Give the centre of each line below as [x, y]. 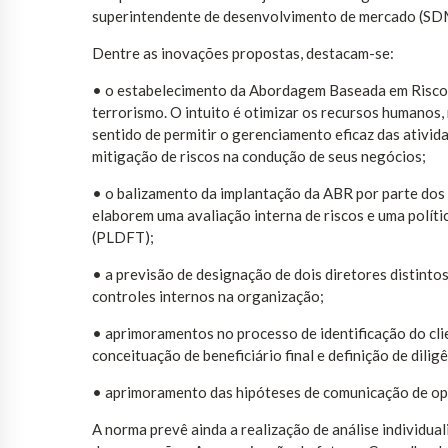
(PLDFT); [123, 237]
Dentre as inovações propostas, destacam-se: [243, 53]
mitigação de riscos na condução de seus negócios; [259, 156]
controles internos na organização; [208, 296]
